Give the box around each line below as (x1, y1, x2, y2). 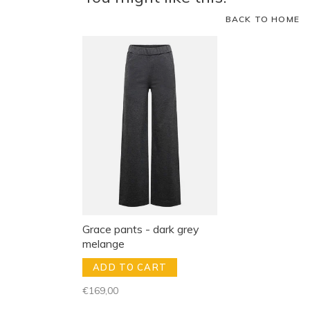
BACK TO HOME (225, 14, 300, 25)
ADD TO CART (93, 261, 167, 273)
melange (82, 236, 125, 250)
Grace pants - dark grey (82, 221, 199, 236)
